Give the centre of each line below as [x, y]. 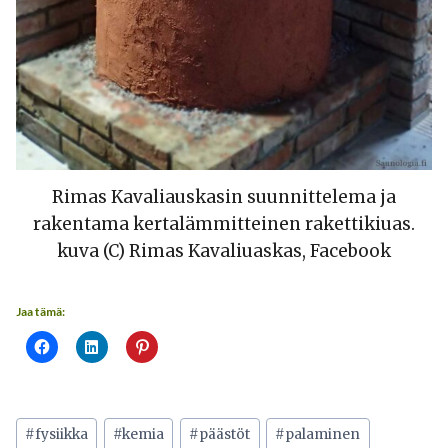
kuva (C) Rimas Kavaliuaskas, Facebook [224, 251]
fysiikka [62, 435]
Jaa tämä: [40, 312]
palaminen [323, 435]
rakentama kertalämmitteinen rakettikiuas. [224, 224]
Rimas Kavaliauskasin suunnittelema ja [224, 197]
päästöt [225, 435]
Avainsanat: [65, 423]
